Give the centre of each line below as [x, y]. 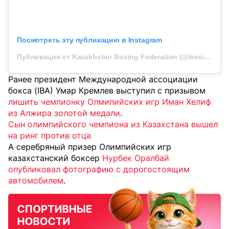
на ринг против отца [50, 135]
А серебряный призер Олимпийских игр [90, 146]
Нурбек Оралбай [136, 158]
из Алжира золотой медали [64, 113]
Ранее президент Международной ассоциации [103, 79]
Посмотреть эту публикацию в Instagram [90, 40]
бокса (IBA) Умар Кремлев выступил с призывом [107, 90]
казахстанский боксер [55, 158]
